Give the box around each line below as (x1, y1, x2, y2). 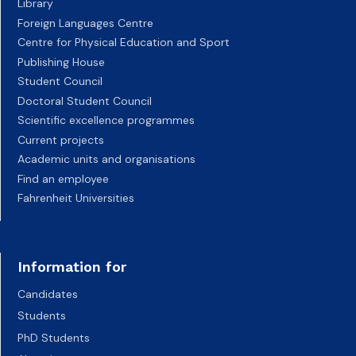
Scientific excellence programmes (17, 113, 195, 128)
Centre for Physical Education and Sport (17, 35, 230, 50)
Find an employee (17, 171, 109, 186)
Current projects (17, 132, 104, 147)
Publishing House (17, 54, 105, 69)
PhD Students (17, 330, 90, 345)
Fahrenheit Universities (17, 191, 134, 206)
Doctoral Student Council (17, 93, 152, 108)
